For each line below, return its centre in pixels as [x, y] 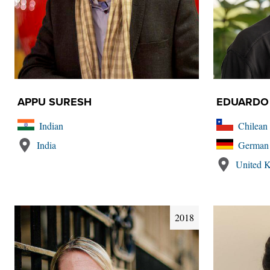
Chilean [253, 126]
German [253, 145]
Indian [51, 126]
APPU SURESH [55, 102]
